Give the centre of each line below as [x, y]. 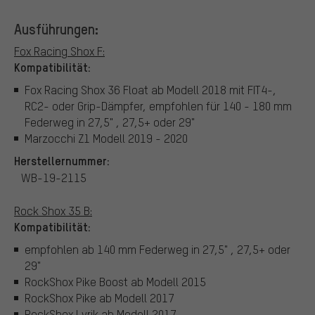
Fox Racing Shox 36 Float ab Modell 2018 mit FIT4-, [150, 89]
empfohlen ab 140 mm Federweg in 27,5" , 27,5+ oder [157, 249]
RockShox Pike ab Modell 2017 [99, 297]
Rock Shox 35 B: [53, 211]
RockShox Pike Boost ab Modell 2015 [115, 281]
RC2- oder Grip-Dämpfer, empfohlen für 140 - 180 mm [158, 105]
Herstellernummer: [62, 161]
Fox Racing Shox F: [59, 51]
